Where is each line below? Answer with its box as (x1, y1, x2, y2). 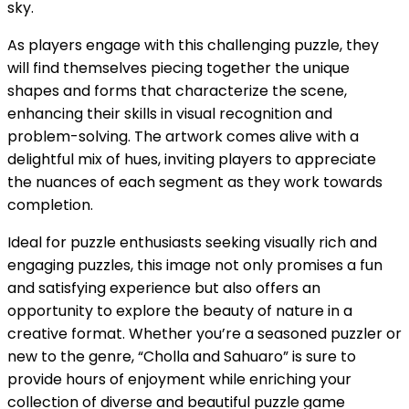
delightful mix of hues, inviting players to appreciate (7, 148, 376, 170)
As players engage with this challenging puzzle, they (7, 34, 379, 56)
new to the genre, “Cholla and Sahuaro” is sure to (7, 345, 356, 367)
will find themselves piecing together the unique (7, 57, 350, 79)
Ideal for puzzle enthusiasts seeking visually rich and (7, 231, 377, 253)
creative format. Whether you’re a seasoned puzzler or (7, 322, 402, 344)
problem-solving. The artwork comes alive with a (7, 125, 359, 147)
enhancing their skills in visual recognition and (7, 102, 332, 124)
